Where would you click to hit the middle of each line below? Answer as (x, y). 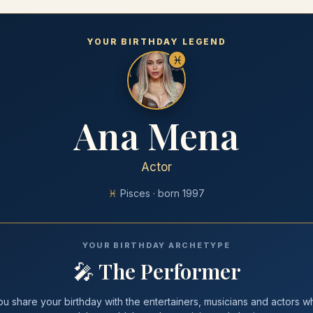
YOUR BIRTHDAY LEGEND (156, 42)
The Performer (169, 271)
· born (166, 193)
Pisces (135, 193)
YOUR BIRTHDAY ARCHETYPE (156, 245)
